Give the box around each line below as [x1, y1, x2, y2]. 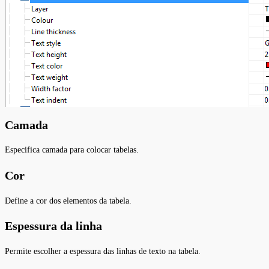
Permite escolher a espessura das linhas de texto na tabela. [5, 246, 201, 256]
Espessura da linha [5, 219, 102, 233]
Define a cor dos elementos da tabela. [5, 196, 131, 205]
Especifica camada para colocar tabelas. [5, 145, 139, 155]
